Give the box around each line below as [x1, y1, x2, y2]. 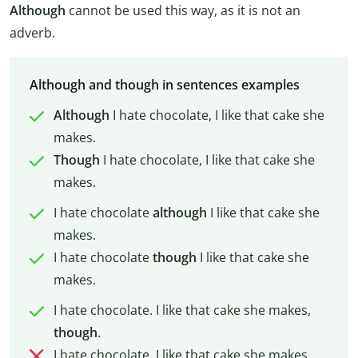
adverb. [10, 24, 55, 42]
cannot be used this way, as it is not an [69, 2, 300, 20]
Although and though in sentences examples [29, 75, 300, 93]
